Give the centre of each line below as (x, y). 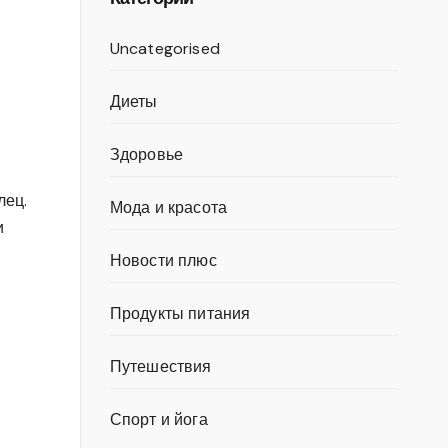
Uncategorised (165, 48)
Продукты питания (180, 313)
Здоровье (146, 154)
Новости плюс (163, 260)
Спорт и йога (158, 419)
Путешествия (160, 366)
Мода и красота (168, 207)
